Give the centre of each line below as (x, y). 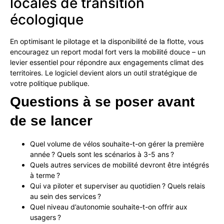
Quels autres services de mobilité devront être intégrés (119, 165)
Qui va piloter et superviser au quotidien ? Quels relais (117, 186)
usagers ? (45, 217)
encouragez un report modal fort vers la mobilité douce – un (108, 52)
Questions (44, 102)
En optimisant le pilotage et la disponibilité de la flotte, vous (107, 41)
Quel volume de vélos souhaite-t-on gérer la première (117, 144)
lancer (71, 121)
